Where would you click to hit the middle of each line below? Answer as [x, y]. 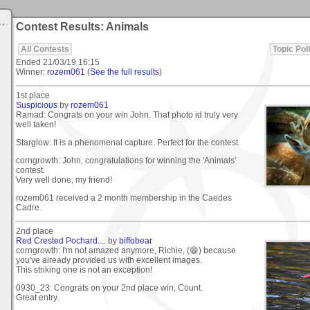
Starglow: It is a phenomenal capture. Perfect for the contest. [128, 142]
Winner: [31, 72]
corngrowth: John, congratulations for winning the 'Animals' [126, 160]
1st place [33, 95]
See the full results [125, 72]
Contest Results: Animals [82, 27]
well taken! [36, 124]
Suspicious [37, 105]
